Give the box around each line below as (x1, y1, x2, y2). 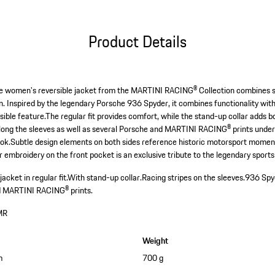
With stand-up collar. (68, 171, 142, 185)
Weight (142, 234, 168, 248)
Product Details (88, 29, 187, 53)
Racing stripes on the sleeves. (142, 171, 246, 185)
